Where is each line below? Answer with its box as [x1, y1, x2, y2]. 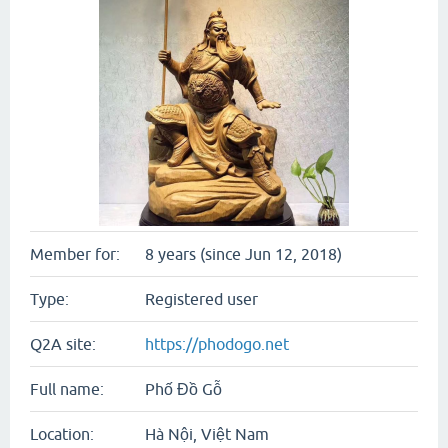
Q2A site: [30, 335, 96, 353]
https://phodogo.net [145, 335, 289, 353]
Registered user [145, 290, 258, 308]
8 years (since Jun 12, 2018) [145, 245, 342, 263]
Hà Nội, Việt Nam [145, 425, 269, 443]
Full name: [30, 380, 104, 398]
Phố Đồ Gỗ [145, 380, 222, 398]
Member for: [30, 245, 120, 263]
